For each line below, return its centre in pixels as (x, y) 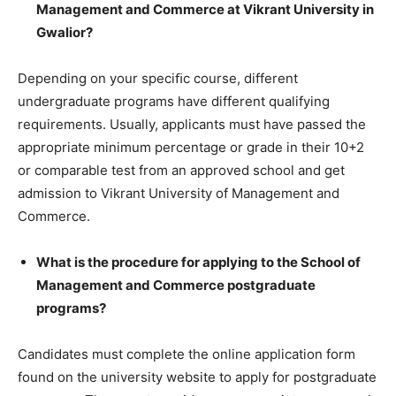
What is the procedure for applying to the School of (198, 262)
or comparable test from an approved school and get (181, 170)
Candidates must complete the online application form (187, 354)
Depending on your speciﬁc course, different (158, 78)
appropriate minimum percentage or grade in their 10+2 (191, 147)
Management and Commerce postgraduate (176, 285)
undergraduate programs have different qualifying (174, 101)
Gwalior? (65, 32)
